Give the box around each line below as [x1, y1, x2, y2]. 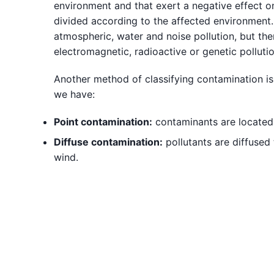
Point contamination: [54, 116, 152, 128]
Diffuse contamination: [54, 136, 163, 148]
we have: [54, 88, 95, 100]
